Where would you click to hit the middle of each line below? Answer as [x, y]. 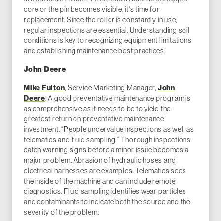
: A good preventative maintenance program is [118, 98]
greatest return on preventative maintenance [94, 119]
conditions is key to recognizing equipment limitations [108, 40]
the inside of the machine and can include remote [100, 181]
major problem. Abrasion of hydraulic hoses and [100, 160]
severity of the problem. [61, 212]
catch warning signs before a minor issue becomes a [106, 150]
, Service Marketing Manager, [111, 88]
